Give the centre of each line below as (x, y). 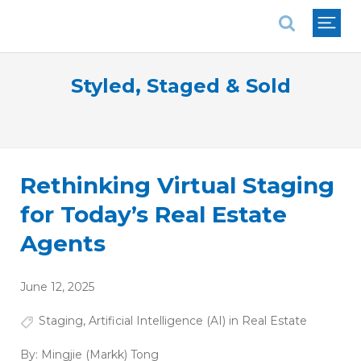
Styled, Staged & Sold (180, 86)
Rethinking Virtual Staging (177, 186)
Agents (63, 244)
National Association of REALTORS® (134, 12)
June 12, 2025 (57, 287)
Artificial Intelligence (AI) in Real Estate (197, 321)
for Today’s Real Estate (154, 215)
